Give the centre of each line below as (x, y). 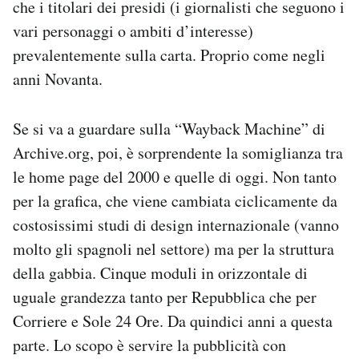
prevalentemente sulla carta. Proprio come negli (169, 55)
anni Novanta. (58, 79)
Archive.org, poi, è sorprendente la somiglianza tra (178, 153)
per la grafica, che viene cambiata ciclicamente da (175, 201)
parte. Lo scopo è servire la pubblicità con (149, 345)
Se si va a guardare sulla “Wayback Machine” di (169, 129)
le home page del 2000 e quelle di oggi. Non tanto (175, 177)
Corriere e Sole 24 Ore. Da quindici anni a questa (173, 321)
